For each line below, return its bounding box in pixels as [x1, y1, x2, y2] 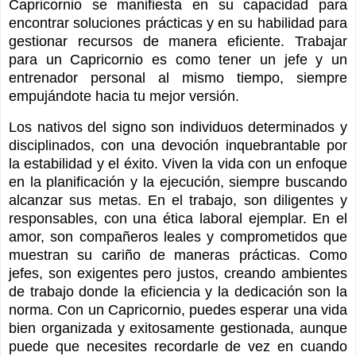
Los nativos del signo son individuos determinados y [9, 118, 347, 135]
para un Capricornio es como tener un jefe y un [9, 51, 347, 68]
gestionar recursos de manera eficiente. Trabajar [9, 33, 347, 49]
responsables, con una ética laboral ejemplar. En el [9, 210, 347, 226]
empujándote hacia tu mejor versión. [9, 87, 239, 104]
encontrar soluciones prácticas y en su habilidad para [9, 14, 347, 31]
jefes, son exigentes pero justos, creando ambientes [9, 265, 347, 281]
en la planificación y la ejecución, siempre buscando [9, 173, 347, 190]
